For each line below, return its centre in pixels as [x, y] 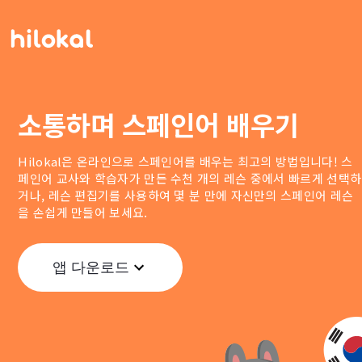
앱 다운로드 [90, 267]
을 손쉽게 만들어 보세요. [83, 213]
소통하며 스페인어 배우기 [159, 125]
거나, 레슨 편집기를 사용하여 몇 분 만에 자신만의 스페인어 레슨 [186, 196]
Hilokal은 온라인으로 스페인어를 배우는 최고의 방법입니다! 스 [185, 162]
